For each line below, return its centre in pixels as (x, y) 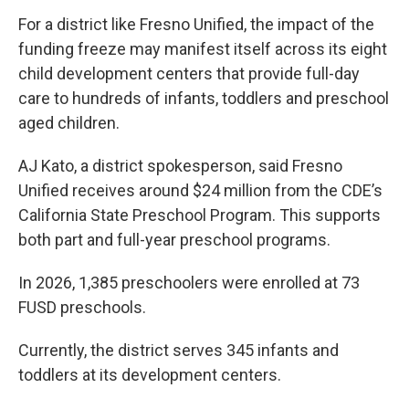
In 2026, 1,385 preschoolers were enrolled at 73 (189, 283)
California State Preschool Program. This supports (199, 215)
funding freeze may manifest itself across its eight (203, 49)
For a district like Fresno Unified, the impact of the (196, 24)
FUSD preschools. (82, 307)
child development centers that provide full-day (189, 73)
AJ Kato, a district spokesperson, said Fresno (180, 166)
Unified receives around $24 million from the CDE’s (200, 190)
